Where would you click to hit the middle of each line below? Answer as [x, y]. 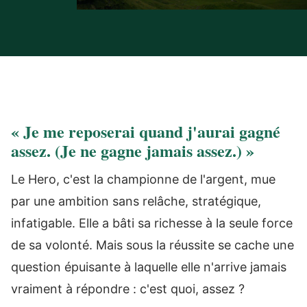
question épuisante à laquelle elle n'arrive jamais [149, 267]
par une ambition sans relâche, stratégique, [136, 201]
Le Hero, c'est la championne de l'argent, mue [143, 179]
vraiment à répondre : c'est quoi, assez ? [128, 289]
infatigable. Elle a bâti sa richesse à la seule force [152, 223]
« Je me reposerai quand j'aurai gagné [146, 131]
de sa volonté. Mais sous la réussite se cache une [152, 245]
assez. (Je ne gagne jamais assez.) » [133, 150]
